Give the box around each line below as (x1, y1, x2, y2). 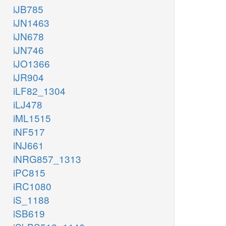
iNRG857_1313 (13, 152, 81, 166)
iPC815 (13, 165, 45, 180)
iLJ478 (13, 97, 42, 111)
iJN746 (13, 43, 44, 57)
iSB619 (13, 206, 45, 220)
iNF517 (13, 125, 45, 139)
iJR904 (13, 70, 44, 84)
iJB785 (13, 2, 43, 16)
